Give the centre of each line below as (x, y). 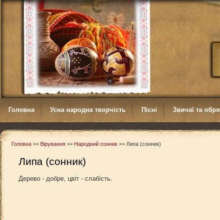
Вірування (53, 144)
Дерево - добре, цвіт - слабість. (67, 179)
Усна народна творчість (88, 110)
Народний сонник (96, 144)
